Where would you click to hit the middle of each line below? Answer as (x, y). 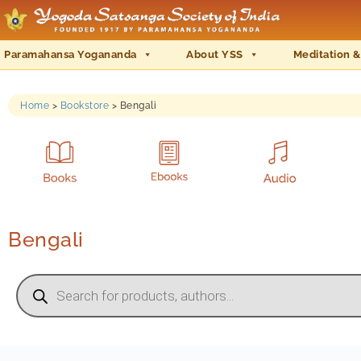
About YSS (215, 54)
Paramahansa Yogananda (71, 54)
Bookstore (84, 106)
